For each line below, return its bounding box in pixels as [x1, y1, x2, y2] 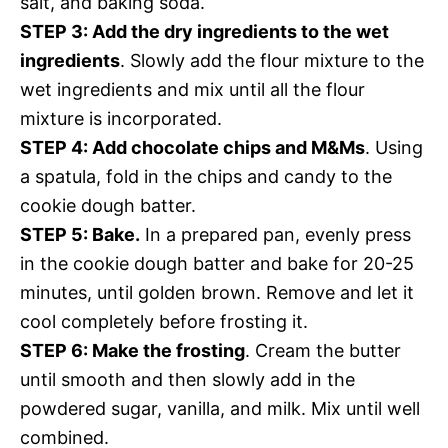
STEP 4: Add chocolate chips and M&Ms [20, 136, 365, 158]
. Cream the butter [245, 339, 401, 361]
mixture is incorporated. [20, 107, 222, 129]
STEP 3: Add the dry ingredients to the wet [20, 20, 389, 42]
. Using [365, 136, 423, 158]
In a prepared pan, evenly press [140, 223, 411, 245]
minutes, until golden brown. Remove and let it [20, 281, 414, 303]
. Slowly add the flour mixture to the [120, 49, 424, 71]
